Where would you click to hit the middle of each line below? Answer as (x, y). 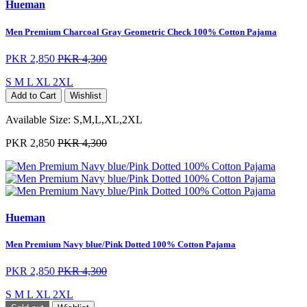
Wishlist (86, 95)
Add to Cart (34, 95)
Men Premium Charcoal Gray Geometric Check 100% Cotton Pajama (141, 32)
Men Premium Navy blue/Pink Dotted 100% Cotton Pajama (121, 245)
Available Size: (39, 119)
